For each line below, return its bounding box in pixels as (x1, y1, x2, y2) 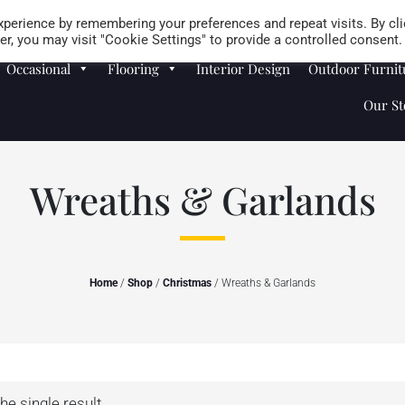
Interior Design (196, 60, 291, 78)
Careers (261, 5, 306, 24)
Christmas (163, 277, 212, 289)
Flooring (108, 60, 160, 78)
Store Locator (324, 5, 401, 24)
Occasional (6, 60, 71, 78)
